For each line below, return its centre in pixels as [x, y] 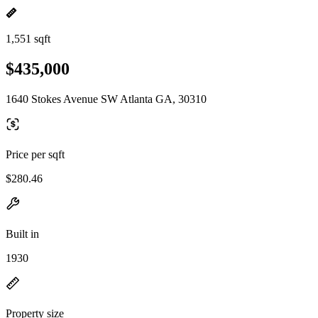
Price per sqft [35, 154]
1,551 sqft [28, 39]
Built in [22, 234]
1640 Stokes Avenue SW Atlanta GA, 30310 [106, 99]
